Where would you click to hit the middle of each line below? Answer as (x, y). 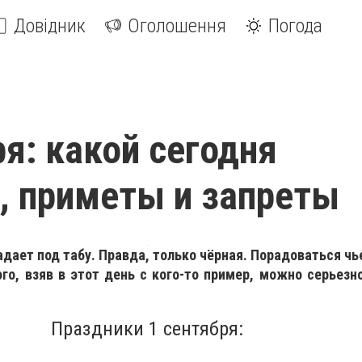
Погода (295, 26)
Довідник (50, 26)
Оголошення (177, 26)
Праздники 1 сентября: (147, 329)
